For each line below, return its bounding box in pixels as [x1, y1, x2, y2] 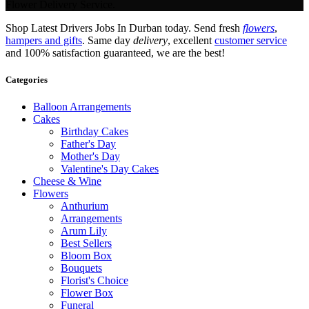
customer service [215, 34, 287, 46]
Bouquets [61, 262, 102, 275]
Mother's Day [61, 150, 120, 163]
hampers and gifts [6, 34, 82, 46]
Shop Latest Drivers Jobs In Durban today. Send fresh [6, 21, 243, 34]
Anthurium [61, 200, 108, 212]
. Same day [82, 34, 133, 46]
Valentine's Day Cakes [61, 163, 159, 175]
